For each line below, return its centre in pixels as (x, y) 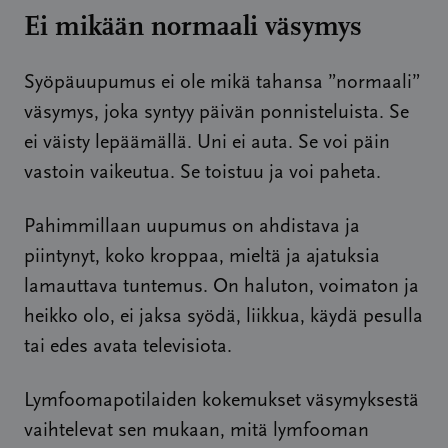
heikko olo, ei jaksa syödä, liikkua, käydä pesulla (223, 317)
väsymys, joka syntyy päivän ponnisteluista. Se (216, 113)
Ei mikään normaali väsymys (193, 26)
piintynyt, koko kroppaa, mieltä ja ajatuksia (202, 257)
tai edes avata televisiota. (128, 347)
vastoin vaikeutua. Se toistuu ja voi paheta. (202, 173)
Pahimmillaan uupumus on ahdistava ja (192, 227)
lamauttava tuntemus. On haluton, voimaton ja (221, 287)
